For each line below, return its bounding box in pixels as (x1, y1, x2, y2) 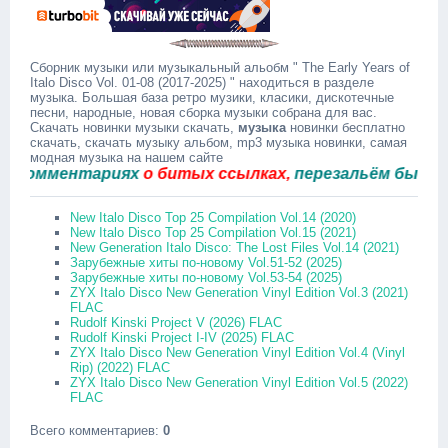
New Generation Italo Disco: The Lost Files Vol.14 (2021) (70, 240, 399, 255)
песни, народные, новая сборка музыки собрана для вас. (30, 105, 377, 120)
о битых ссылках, (103, 165, 255, 182)
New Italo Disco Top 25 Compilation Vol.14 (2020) (70, 210, 356, 225)
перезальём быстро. (254, 165, 426, 182)
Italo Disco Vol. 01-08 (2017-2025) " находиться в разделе (30, 75, 374, 90)
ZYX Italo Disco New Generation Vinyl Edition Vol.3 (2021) (70, 285, 408, 300)
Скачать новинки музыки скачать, (30, 120, 238, 135)
